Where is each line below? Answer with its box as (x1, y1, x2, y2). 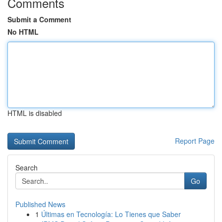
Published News (15, 199, 65, 209)
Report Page (175, 136, 215, 146)
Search (15, 163, 38, 172)
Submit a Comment (7, 14, 71, 24)
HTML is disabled (7, 108, 62, 118)
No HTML (7, 27, 39, 37)
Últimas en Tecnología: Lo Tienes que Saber (41, 209, 181, 219)
